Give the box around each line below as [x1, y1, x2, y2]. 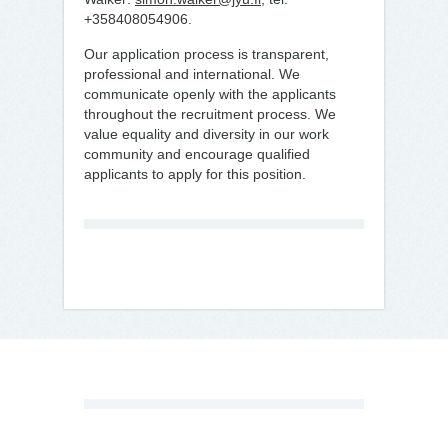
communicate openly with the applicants [84, 86, 336, 102]
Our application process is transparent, [84, 46, 329, 62]
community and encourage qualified [84, 146, 310, 162]
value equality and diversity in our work [84, 126, 329, 142]
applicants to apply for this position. [84, 166, 306, 182]
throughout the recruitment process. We [84, 106, 336, 122]
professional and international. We [84, 66, 300, 82]
